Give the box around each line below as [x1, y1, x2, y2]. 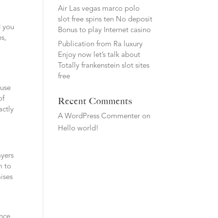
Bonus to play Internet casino [58, 26, 151, 34]
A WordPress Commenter [58, 113, 141, 120]
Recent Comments [58, 96, 133, 107]
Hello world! [58, 125, 99, 132]
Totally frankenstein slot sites [58, 62, 150, 70]
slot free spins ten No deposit [58, 16, 153, 23]
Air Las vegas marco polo [58, 5, 140, 13]
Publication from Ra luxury [58, 41, 143, 48]
